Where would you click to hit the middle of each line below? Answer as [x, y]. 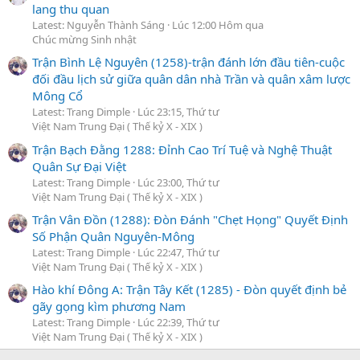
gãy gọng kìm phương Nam [109, 307]
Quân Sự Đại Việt [79, 166]
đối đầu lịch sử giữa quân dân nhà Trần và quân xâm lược [191, 79]
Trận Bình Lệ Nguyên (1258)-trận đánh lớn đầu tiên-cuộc [188, 62]
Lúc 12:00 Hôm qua [218, 25]
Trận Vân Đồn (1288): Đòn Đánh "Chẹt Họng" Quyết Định [190, 219]
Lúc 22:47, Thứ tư [178, 252]
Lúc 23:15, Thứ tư [178, 112]
